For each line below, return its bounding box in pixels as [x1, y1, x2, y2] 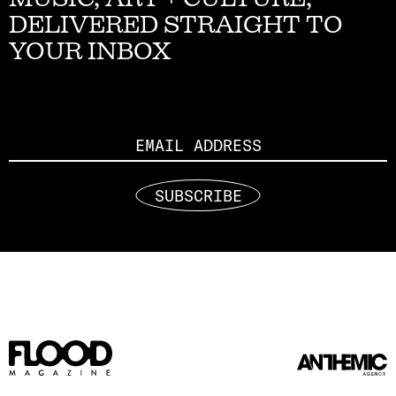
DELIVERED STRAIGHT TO [9, 10, 343, 38]
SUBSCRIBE [154, 185, 242, 206]
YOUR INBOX [9, 36, 171, 65]
